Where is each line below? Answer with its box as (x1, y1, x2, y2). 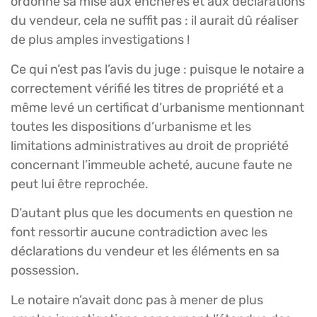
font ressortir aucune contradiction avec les (11, 224, 267, 241)
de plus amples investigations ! (11, 32, 190, 48)
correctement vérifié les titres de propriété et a (11, 80, 284, 96)
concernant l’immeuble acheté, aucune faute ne (11, 156, 292, 173)
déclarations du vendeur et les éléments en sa (11, 243, 279, 260)
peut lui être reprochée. (11, 175, 149, 192)
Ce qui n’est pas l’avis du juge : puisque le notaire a (11, 61, 304, 77)
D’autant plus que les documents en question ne (11, 205, 293, 221)
